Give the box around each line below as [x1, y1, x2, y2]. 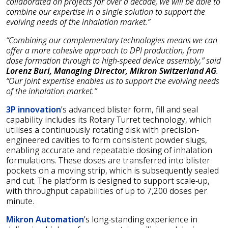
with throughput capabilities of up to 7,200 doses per [6, 185, 207, 196]
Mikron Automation [6, 213, 84, 225]
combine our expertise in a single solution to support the [6, 6, 205, 17]
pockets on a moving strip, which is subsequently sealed [6, 164, 219, 176]
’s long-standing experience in [84, 213, 197, 225]
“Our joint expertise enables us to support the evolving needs [6, 75, 219, 87]
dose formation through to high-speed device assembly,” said [6, 54, 221, 66]
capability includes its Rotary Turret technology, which [6, 113, 212, 125]
